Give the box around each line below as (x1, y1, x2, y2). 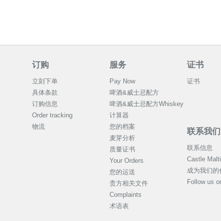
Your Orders (109, 157, 144, 165)
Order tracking (32, 111, 73, 119)
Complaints (109, 191, 142, 199)
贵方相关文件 (109, 180, 148, 187)
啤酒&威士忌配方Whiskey (109, 100, 184, 108)
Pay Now (109, 77, 135, 85)
